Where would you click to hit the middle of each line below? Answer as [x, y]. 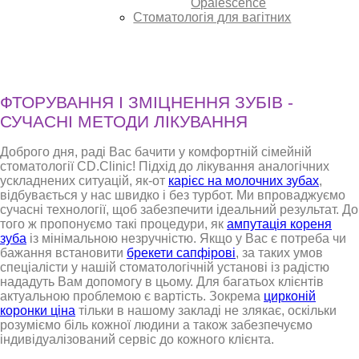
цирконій [290, 296]
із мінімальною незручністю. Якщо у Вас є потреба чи [186, 239]
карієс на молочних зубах [244, 181]
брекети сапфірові [181, 253]
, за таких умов [279, 253]
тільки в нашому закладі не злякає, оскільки [206, 311]
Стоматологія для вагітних [212, 18]
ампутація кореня [279, 224]
